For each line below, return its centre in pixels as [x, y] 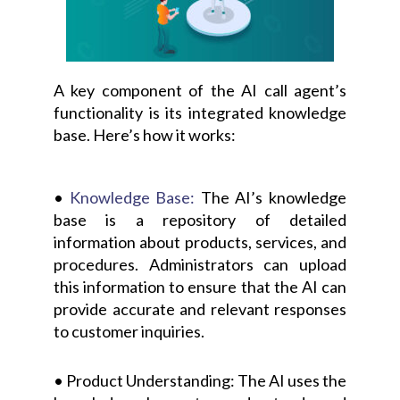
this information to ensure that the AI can [200, 286]
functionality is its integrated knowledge [200, 112]
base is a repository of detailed [200, 219]
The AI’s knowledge [271, 197]
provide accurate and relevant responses [200, 308]
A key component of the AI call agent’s [200, 90]
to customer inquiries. [129, 331]
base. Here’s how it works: [145, 134]
